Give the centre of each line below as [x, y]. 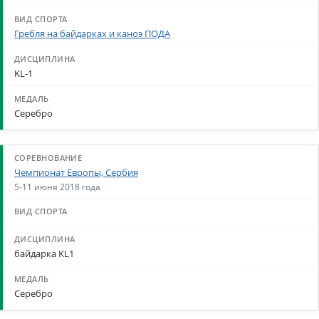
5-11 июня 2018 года [57, 187]
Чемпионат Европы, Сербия [76, 173]
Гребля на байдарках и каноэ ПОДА [92, 33]
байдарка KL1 [44, 253]
